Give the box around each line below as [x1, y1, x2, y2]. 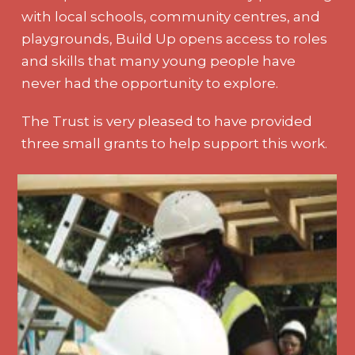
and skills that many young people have [21, 52, 296, 69]
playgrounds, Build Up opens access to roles [21, 30, 328, 47]
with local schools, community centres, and [21, 8, 321, 25]
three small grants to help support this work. [21, 135, 328, 151]
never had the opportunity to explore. [21, 74, 279, 91]
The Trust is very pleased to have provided [21, 113, 313, 129]
